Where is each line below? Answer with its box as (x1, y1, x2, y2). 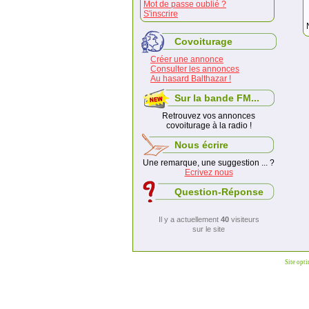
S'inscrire (143, 9, 178, 19)
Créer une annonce (150, 54, 223, 64)
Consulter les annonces (150, 64, 239, 74)
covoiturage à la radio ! (166, 121, 252, 130)
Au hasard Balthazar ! (150, 74, 231, 83)
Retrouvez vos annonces (162, 111, 255, 121)
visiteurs (228, 215, 259, 223)
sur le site (192, 225, 225, 233)
